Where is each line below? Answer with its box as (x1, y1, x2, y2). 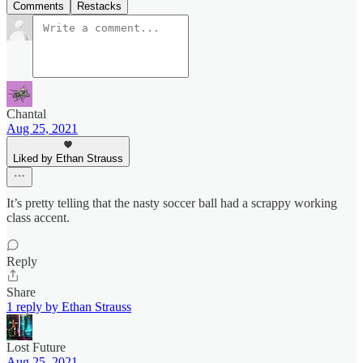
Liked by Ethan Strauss (13, 152, 123, 165)
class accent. (6, 211, 70, 225)
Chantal (6, 107, 46, 122)
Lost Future (6, 340, 66, 355)
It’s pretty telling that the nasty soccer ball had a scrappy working (6, 196, 337, 211)
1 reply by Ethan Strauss (6, 300, 131, 314)
